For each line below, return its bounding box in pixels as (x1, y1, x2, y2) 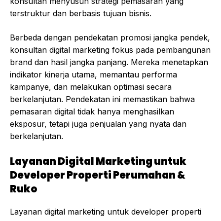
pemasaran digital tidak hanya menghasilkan (10, 107, 174, 117)
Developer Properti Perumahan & (10, 168, 185, 183)
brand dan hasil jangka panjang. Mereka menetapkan (10, 57, 208, 68)
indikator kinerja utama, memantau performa (10, 70, 177, 80)
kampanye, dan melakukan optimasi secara (10, 82, 172, 92)
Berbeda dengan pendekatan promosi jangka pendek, (10, 33, 210, 43)
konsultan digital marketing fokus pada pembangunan (10, 45, 211, 55)
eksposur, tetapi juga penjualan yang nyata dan (10, 119, 186, 129)
